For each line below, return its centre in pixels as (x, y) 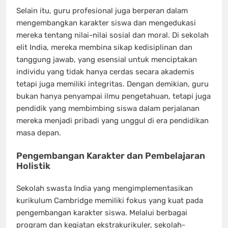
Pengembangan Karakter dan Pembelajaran (111, 155)
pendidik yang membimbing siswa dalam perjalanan (108, 108)
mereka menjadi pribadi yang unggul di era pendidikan (112, 121)
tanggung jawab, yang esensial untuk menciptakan (107, 60)
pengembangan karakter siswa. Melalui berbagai (102, 213)
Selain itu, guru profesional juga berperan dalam (102, 11)
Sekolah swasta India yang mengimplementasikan (105, 188)
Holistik (33, 166)
